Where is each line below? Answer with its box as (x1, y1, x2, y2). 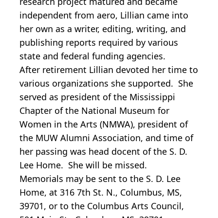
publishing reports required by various (19, 36, 178, 49)
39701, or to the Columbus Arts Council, (19, 200, 184, 212)
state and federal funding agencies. (19, 50, 165, 62)
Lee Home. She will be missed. (19, 159, 147, 171)
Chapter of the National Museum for (19, 105, 169, 117)
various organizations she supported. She (19, 77, 193, 90)
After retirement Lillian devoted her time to (19, 64, 198, 76)
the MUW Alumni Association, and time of (19, 132, 193, 144)
